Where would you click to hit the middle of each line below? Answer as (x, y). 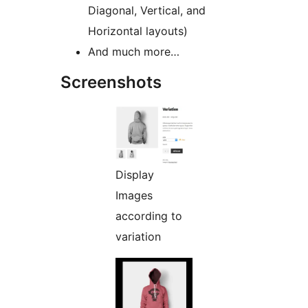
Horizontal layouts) (138, 31)
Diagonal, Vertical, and (147, 11)
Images (134, 196)
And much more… (134, 52)
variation (138, 237)
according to (149, 216)
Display (135, 175)
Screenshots (111, 82)
